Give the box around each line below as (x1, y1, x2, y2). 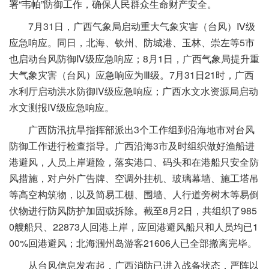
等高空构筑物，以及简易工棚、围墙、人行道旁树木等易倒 (9, 187, 259, 202)
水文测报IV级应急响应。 (9, 100, 114, 115)
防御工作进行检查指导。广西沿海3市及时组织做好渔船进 (9, 139, 255, 153)
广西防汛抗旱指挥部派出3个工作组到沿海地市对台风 (28, 122, 255, 137)
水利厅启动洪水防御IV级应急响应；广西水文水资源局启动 (9, 84, 258, 98)
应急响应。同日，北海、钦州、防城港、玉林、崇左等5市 (9, 35, 255, 50)
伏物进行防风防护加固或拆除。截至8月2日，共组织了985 (9, 204, 257, 218)
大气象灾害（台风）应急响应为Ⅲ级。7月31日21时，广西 (9, 68, 254, 82)
